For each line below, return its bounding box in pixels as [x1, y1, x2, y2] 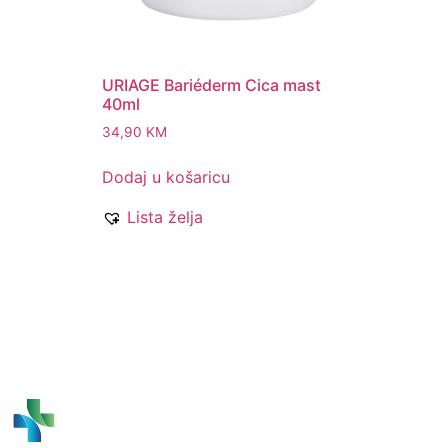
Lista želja [127, 207, 203, 228]
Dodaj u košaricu [102, 167, 230, 188]
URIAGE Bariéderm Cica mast [102, 75, 321, 96]
